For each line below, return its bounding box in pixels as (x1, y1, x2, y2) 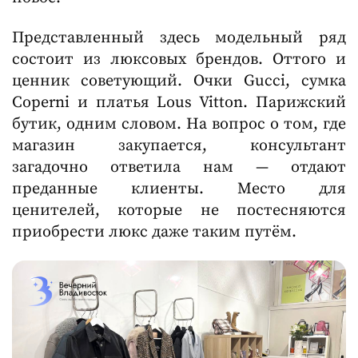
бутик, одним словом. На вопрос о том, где (12, 113, 346, 134)
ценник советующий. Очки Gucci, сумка (12, 70, 346, 91)
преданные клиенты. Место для (12, 178, 346, 199)
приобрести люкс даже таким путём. (12, 221, 296, 242)
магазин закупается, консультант (12, 135, 346, 156)
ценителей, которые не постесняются (12, 200, 346, 221)
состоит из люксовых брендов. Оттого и (12, 49, 346, 70)
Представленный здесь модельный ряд (12, 27, 346, 48)
